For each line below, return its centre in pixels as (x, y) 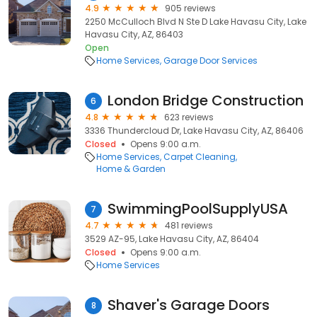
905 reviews (190, 8)
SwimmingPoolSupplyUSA (198, 209)
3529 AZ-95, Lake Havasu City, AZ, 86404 (172, 239)
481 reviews (189, 225)
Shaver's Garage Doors (189, 305)
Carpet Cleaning (199, 157)
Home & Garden (131, 169)
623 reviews (189, 117)
